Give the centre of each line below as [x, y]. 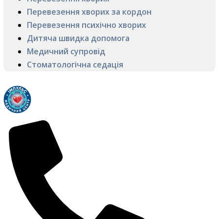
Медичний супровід [66, 51]
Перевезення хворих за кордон [89, 11]
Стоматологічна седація [75, 64]
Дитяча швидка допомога [78, 38]
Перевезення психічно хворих [87, 25]
